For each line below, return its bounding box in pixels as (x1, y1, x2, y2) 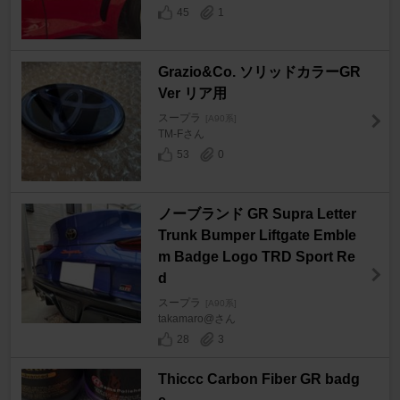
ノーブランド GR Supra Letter (157, 205, 356, 221)
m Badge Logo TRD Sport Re (157, 248, 355, 264)
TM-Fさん (157, 127, 204, 140)
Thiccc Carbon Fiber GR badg (157, 371, 360, 387)
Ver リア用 (157, 85, 227, 101)
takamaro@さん (157, 312, 236, 325)
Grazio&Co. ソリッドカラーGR (157, 63, 361, 79)
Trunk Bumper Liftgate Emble (157, 227, 356, 243)
